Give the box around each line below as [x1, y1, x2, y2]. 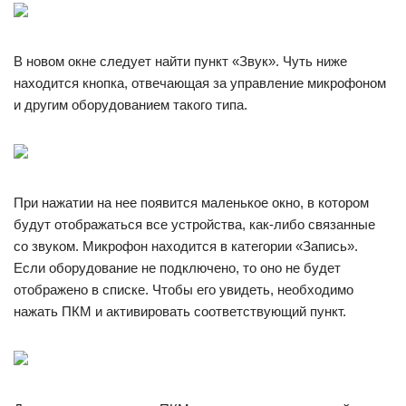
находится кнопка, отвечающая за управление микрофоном [14, 75, 386, 91]
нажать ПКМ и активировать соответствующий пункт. [14, 304, 346, 319]
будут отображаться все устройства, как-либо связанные [14, 217, 375, 232]
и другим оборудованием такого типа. [14, 97, 247, 112]
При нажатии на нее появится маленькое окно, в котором [14, 195, 369, 210]
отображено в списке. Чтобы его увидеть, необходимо [14, 282, 353, 297]
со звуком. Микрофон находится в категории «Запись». [14, 238, 358, 254]
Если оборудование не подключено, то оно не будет [14, 260, 341, 275]
